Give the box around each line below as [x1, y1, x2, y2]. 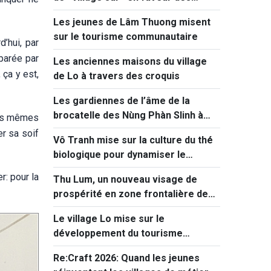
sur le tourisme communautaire [53, 31, 198, 42]
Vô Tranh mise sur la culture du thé [53, 134, 213, 146]
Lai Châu [53, 203, 92, 214]
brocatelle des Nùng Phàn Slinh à [53, 109, 203, 121]
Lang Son [53, 124, 96, 135]
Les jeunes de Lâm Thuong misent [53, 16, 211, 28]
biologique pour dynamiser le [53, 149, 186, 160]
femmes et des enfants [53, 6, 162, 18]
